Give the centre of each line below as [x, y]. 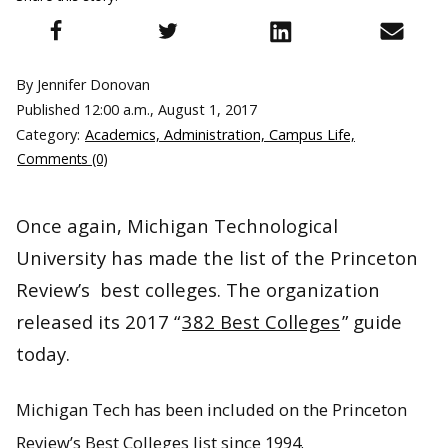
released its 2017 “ [98, 322]
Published [50, 110]
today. [43, 354]
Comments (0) [62, 159]
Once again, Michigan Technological [177, 226]
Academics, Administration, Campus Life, [220, 135]
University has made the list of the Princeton [217, 258]
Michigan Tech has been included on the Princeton [211, 410]
